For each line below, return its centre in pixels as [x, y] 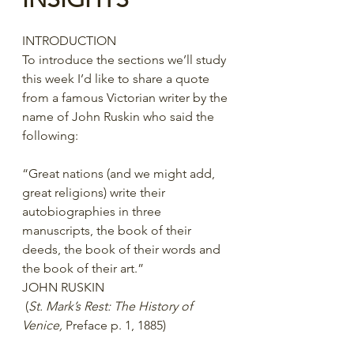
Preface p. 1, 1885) [114, 325]
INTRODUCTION [69, 41]
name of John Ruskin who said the [120, 117]
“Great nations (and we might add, [120, 173]
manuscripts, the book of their [108, 230]
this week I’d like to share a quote [117, 79]
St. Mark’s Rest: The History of [112, 306]
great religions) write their [95, 192]
